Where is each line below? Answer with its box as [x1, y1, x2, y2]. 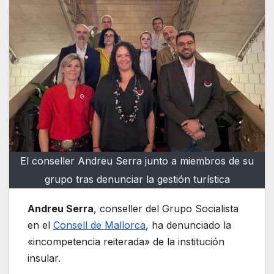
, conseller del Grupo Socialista [94, 202, 239, 215]
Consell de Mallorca [53, 218, 146, 231]
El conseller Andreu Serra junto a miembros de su [20, 154, 254, 167]
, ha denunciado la [146, 218, 231, 231]
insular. [28, 251, 61, 264]
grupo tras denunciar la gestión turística [44, 172, 230, 185]
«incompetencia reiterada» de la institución [28, 235, 224, 248]
